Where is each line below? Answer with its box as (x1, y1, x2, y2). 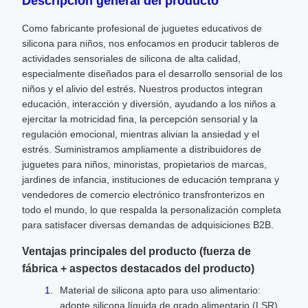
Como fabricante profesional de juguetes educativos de (22, 23, 262, 34)
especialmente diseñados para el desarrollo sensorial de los (22, 68, 283, 79)
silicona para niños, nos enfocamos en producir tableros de (22, 38, 279, 49)
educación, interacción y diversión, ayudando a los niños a (22, 98, 276, 109)
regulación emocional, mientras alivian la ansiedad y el (22, 129, 259, 140)
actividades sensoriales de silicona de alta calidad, (22, 53, 241, 64)
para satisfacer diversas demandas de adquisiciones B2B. (22, 219, 274, 230)
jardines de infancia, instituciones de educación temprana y (22, 174, 279, 185)
